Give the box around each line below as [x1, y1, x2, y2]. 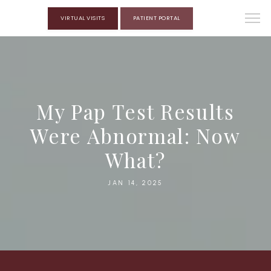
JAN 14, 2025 [108, 178, 163, 187]
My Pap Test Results [36, 97, 235, 125]
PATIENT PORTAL [133, 14, 180, 22]
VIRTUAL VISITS [60, 14, 105, 22]
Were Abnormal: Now [30, 122, 241, 149]
